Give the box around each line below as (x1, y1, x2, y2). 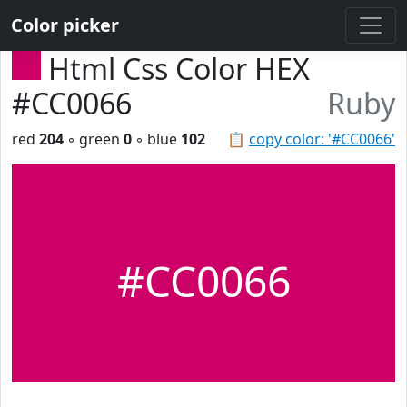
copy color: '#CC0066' (249, 129, 395, 149)
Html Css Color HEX (48, 49, 310, 88)
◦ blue (132, 129, 181, 149)
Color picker (11, 13, 119, 37)
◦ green (64, 129, 124, 149)
